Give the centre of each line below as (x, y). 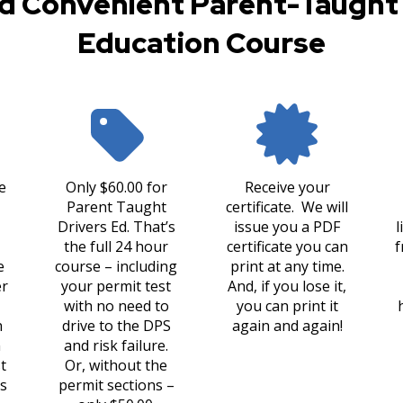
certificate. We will (287, 207)
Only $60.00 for (116, 187)
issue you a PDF (287, 227)
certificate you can (287, 246)
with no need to (116, 306)
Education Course (201, 43)
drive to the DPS (116, 326)
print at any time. (287, 266)
